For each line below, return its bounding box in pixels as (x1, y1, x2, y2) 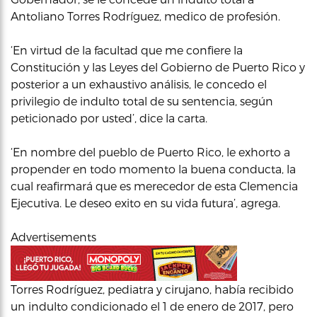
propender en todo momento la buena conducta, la (11, 162, 296, 175)
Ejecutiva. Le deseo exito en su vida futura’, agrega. (11, 196, 280, 209)
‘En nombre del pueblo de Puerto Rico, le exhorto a (11, 145, 290, 158)
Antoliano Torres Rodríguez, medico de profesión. (11, 9, 280, 23)
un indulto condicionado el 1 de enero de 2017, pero (11, 299, 294, 313)
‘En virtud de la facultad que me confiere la (11, 43, 243, 57)
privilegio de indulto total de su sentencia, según (11, 94, 273, 108)
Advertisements (11, 230, 96, 243)
